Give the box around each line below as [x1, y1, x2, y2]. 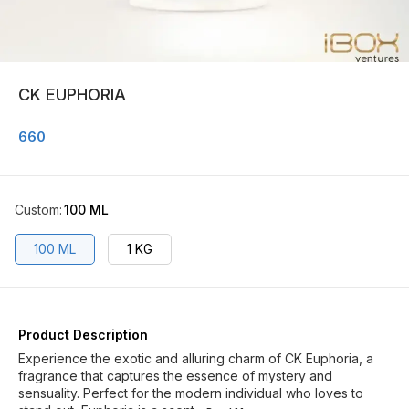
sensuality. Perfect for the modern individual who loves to [18, 385, 363, 401]
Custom [15, 202, 59, 217]
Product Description [18, 327, 148, 342]
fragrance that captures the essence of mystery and [18, 368, 332, 383]
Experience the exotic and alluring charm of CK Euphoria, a [18, 351, 373, 366]
